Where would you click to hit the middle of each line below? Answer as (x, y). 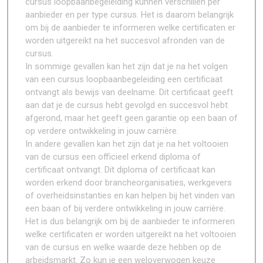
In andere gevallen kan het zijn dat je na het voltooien (127, 144)
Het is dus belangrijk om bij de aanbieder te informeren (130, 221)
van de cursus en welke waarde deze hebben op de (123, 247)
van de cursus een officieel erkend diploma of (113, 157)
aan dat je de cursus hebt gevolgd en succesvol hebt (127, 105)
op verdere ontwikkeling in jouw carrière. (102, 131)
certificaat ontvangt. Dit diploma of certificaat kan (120, 170)
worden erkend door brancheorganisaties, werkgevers (129, 183)
